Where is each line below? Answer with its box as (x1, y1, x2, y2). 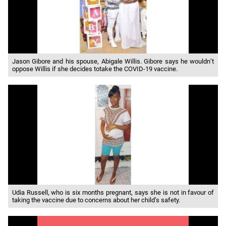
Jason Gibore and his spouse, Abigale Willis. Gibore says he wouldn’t (12, 58, 214, 66)
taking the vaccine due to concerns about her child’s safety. (12, 196, 180, 204)
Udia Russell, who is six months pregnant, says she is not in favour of (12, 189, 214, 197)
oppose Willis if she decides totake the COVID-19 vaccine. (12, 65, 178, 73)
